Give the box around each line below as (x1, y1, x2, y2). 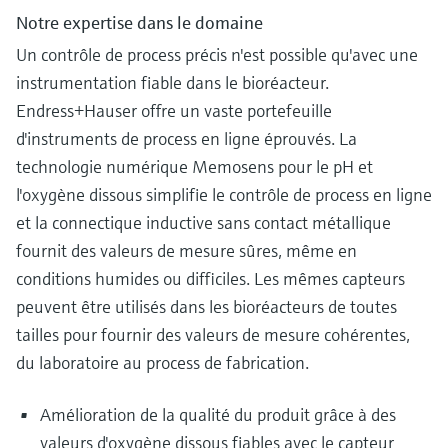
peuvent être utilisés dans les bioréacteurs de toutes (16, 295, 397, 319)
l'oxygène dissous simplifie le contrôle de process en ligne (16, 183, 432, 207)
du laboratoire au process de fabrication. (16, 351, 309, 375)
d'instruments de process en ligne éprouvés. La (16, 127, 357, 151)
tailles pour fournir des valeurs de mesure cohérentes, (16, 323, 410, 347)
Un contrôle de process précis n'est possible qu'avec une (16, 43, 418, 67)
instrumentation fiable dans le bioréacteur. (16, 71, 329, 95)
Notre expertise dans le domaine (16, 11, 263, 35)
